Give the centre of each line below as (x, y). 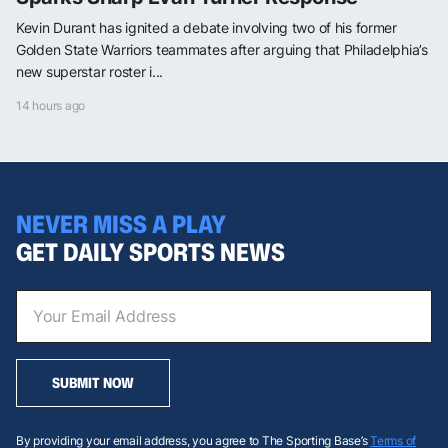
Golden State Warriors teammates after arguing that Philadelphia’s (222, 50)
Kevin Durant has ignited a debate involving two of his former (206, 28)
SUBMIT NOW (93, 382)
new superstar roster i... (90, 72)
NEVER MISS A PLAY (121, 223)
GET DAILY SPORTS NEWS (150, 251)
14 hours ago (51, 106)
